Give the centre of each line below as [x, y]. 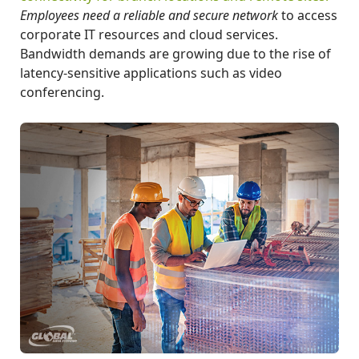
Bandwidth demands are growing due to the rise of [175, 53]
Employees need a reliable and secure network [149, 15]
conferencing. [62, 92]
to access [308, 15]
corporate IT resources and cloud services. [149, 34]
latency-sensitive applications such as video [151, 73]
